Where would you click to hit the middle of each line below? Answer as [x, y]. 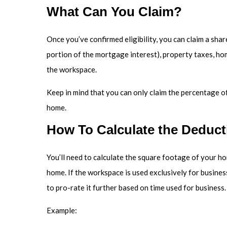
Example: [62, 211]
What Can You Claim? [114, 12]
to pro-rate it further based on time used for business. [136, 188]
